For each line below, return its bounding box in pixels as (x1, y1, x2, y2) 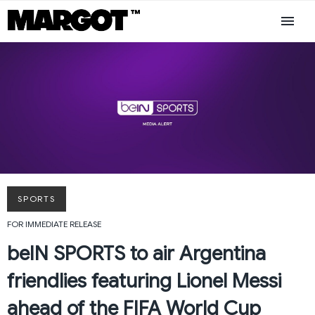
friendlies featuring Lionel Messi (7, 268, 281, 293)
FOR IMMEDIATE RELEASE (7, 218, 101, 229)
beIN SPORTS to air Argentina (7, 240, 266, 266)
